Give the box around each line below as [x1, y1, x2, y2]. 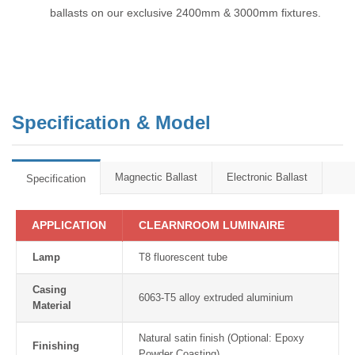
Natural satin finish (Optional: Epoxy [139, 332, 304, 344]
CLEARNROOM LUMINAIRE [139, 219, 284, 231]
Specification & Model [12, 112, 211, 133]
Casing [32, 284, 67, 296]
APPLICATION [32, 219, 106, 231]
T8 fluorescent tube [139, 251, 227, 263]
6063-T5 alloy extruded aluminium [139, 292, 293, 303]
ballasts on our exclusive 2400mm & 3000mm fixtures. [50, 6, 321, 19]
